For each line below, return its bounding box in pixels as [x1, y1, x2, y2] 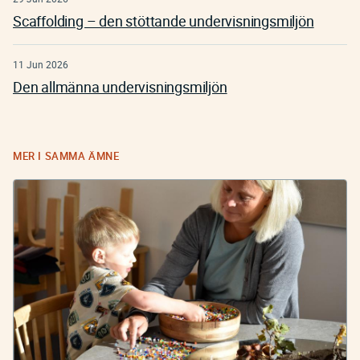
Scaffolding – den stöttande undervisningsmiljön [13, 11, 314, 31]
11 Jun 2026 [13, 58, 68, 72]
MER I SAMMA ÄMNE [13, 149, 120, 164]
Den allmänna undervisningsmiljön [13, 77, 227, 97]
